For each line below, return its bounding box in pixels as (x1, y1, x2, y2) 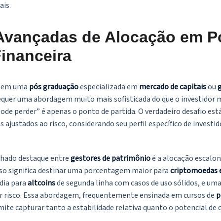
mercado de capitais (139, 81, 206, 93)
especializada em (78, 81, 139, 93)
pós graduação (29, 81, 78, 93)
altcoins (28, 178, 55, 189)
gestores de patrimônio (71, 153, 150, 164)
